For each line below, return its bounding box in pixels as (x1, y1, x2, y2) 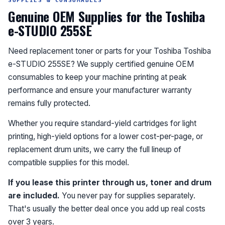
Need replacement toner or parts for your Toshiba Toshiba (8, 46, 211, 56)
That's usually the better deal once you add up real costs (8, 204, 205, 214)
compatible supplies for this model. (8, 158, 129, 168)
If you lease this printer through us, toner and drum (8, 178, 211, 188)
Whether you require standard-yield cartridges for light (8, 119, 196, 129)
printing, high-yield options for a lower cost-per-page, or (8, 132, 203, 142)
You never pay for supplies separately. (60, 191, 195, 201)
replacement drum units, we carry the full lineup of (8, 145, 181, 155)
